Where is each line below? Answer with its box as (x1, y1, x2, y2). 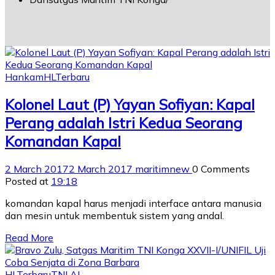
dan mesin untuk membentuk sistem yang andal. (5, 209, 224, 222)
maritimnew (135, 162, 192, 175)
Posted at (5, 174, 51, 187)
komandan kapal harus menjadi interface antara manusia (5, 196, 261, 209)
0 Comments (192, 162, 250, 175)
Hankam (5, 70, 44, 83)
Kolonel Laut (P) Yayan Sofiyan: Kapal (5, 95, 255, 114)
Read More (5, 231, 53, 244)
